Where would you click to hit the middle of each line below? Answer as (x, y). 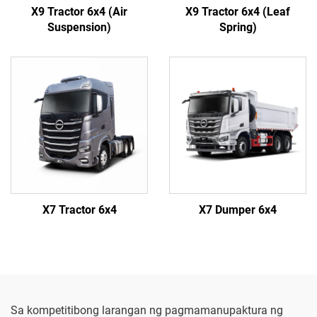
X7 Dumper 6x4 (238, 210)
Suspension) (79, 27)
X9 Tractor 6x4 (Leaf (238, 12)
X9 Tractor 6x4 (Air (79, 12)
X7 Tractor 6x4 (79, 210)
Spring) (238, 27)
